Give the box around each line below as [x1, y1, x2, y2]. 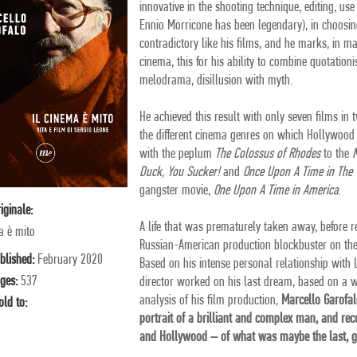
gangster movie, [139, 183, 214, 198]
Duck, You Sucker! [139, 165, 221, 180]
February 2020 [37, 252, 103, 268]
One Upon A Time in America [214, 183, 339, 198]
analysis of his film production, [139, 293, 282, 308]
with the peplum [139, 147, 216, 162]
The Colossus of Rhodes [215, 147, 321, 162]
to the [320, 147, 353, 162]
